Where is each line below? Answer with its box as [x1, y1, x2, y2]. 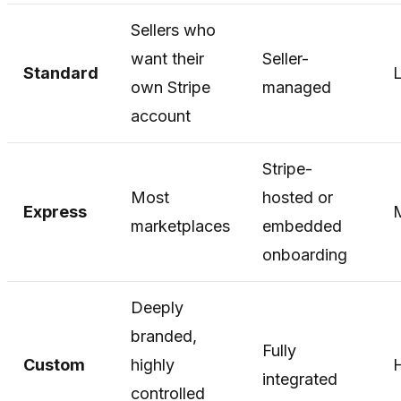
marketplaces [131, 216, 230, 235]
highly [131, 354, 175, 374]
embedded [262, 216, 342, 235]
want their [131, 48, 204, 68]
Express [23, 201, 87, 221]
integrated [262, 369, 337, 388]
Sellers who [131, 20, 216, 39]
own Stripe [131, 77, 210, 97]
